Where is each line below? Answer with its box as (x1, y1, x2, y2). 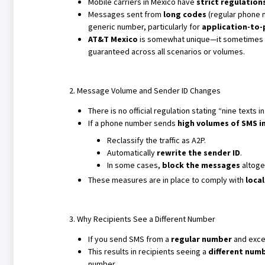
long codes (163, 9, 206, 20)
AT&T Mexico (88, 34, 138, 44)
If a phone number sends (88, 118, 177, 128)
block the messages (161, 160, 240, 170)
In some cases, (106, 160, 162, 170)
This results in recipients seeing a (88, 246, 208, 257)
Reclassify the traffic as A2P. (106, 135, 206, 146)
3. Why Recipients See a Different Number (69, 214, 215, 224)
